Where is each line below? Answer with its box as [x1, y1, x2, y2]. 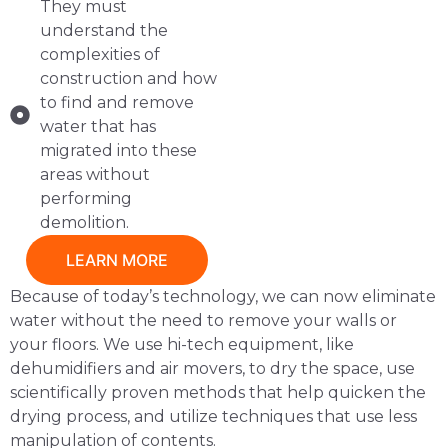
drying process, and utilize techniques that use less [10, 406, 417, 426]
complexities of [40, 44, 160, 64]
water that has [40, 116, 156, 136]
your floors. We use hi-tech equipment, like [10, 334, 354, 354]
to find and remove [40, 92, 194, 112]
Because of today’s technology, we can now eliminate [10, 286, 436, 306]
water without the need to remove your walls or [10, 310, 397, 330]
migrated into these [40, 140, 197, 160]
